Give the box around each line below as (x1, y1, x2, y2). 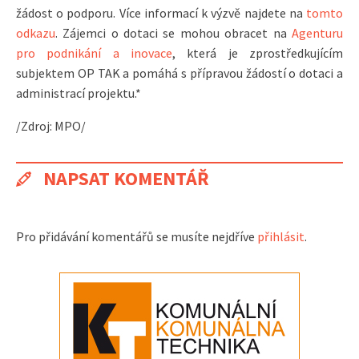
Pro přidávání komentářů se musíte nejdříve (16, 228, 257, 245)
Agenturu (291, 25, 343, 42)
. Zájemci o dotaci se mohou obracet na (55, 25, 292, 42)
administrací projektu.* (16, 85, 141, 102)
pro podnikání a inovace (16, 45, 172, 62)
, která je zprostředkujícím (171, 45, 343, 62)
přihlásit (257, 228, 305, 245)
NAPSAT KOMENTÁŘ (43, 166, 209, 192)
